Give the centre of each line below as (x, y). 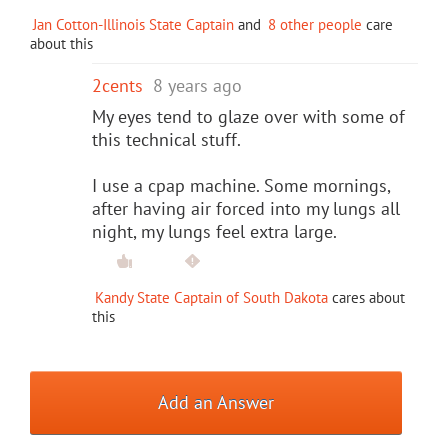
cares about (366, 297)
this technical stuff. (166, 139)
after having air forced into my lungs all (246, 208)
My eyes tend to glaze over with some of (248, 116)
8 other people (315, 24)
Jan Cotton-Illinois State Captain (133, 24)
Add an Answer (216, 402)
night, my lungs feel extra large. (214, 231)
